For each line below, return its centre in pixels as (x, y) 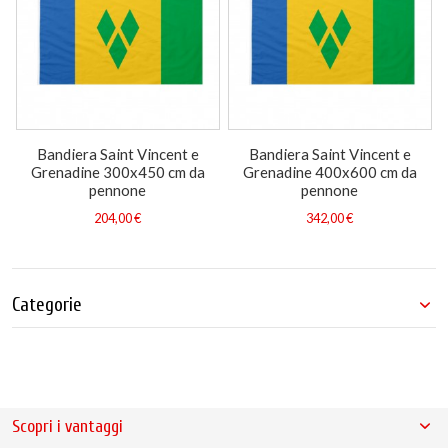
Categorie (47, 304)
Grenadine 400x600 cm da (329, 171)
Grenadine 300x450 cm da (117, 171)
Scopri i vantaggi (67, 426)
